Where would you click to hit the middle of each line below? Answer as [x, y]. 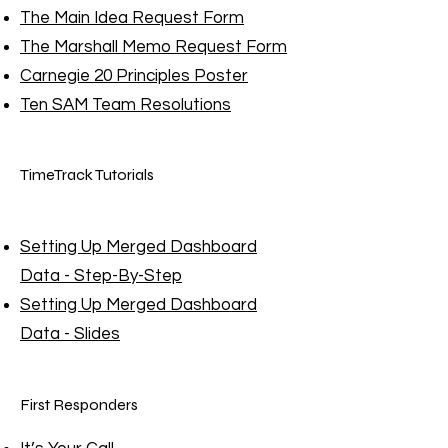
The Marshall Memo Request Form [153, 47]
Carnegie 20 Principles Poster [134, 76]
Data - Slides [70, 334]
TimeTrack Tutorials [87, 174]
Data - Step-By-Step [101, 276]
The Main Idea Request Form [132, 18]
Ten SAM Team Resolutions [125, 105]
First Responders [79, 404]
